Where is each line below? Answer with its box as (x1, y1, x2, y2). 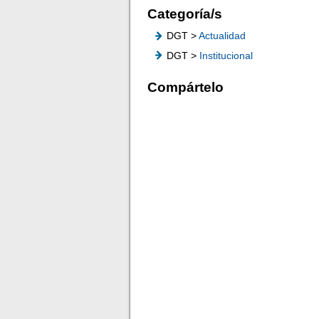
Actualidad (199, 30, 246, 42)
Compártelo (147, 79, 224, 95)
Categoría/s (147, 6, 223, 21)
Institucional (199, 50, 253, 62)
